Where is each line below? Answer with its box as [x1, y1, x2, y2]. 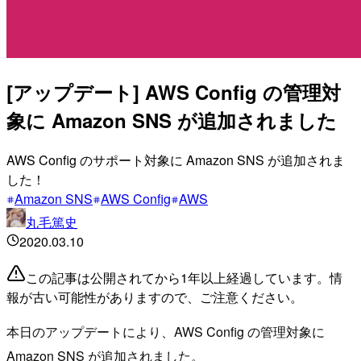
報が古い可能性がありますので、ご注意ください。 [6, 287, 303, 306]
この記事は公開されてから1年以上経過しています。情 [26, 268, 342, 287]
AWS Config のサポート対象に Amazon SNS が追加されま [6, 150, 345, 169]
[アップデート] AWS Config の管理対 [6, 77, 341, 106]
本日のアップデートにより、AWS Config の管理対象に [6, 322, 325, 341]
